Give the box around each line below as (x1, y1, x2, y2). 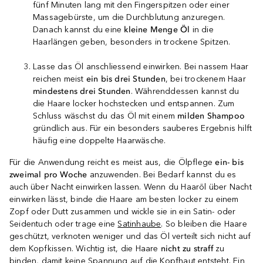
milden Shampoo (177, 111, 245, 121)
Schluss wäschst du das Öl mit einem (33, 111, 178, 121)
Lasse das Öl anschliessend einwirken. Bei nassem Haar (33, 62, 249, 72)
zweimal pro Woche (9, 170, 90, 180)
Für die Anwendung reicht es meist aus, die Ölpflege (9, 157, 215, 167)
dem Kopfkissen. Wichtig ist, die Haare (9, 244, 161, 254)
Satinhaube (117, 219, 161, 229)
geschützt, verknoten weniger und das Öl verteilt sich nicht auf (9, 231, 251, 241)
